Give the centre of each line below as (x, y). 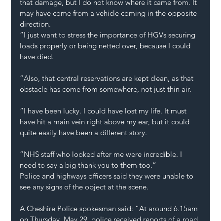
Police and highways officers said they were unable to (108, 176)
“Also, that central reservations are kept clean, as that (108, 78)
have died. (37, 57)
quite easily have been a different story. (84, 133)
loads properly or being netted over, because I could (106, 46)
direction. (36, 24)
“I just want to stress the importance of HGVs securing (109, 35)
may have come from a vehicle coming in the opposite (110, 13)
